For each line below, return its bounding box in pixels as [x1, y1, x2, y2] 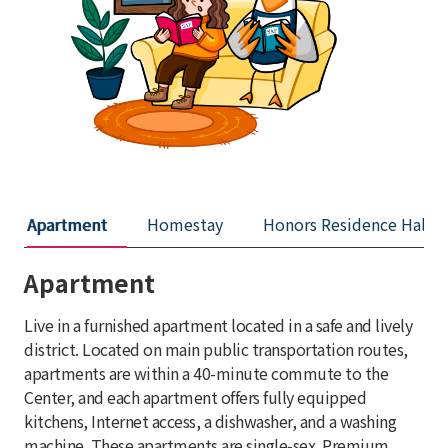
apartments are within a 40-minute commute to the [24, 360, 388, 385]
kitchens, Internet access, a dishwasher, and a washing [24, 408, 396, 433]
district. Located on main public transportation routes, [24, 336, 408, 361]
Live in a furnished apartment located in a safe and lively [24, 312, 412, 337]
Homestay [147, 211, 223, 236]
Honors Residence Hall [263, 211, 431, 236]
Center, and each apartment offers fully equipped [24, 384, 366, 409]
